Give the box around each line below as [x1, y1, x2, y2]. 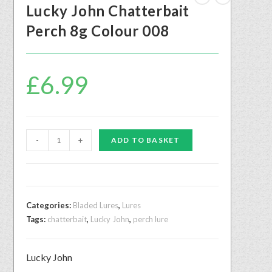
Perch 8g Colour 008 [25, 21, 169, 39]
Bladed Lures [72, 200, 118, 210]
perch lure [132, 214, 168, 224]
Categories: [25, 200, 73, 210]
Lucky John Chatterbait [25, 1, 190, 19]
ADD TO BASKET [110, 135, 180, 144]
